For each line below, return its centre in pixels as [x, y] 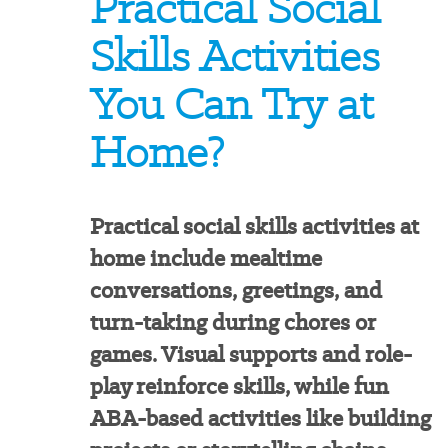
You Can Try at [231, 103]
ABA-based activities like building [260, 418]
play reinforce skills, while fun [239, 386]
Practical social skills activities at [254, 226]
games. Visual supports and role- [250, 354]
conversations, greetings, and [235, 290]
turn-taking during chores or [232, 322]
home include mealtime [205, 258]
